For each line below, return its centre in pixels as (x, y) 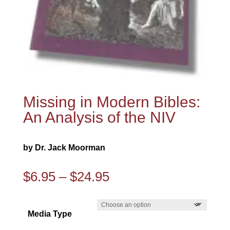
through (131, 218)
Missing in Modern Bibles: (111, 102)
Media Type (50, 214)
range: (127, 190)
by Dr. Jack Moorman (64, 148)
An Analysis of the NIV (99, 118)
